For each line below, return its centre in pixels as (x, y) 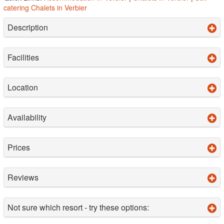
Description (28, 27)
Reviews (23, 177)
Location (23, 87)
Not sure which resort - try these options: (78, 207)
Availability (27, 117)
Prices (19, 147)
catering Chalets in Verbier (45, 7)
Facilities (23, 57)
